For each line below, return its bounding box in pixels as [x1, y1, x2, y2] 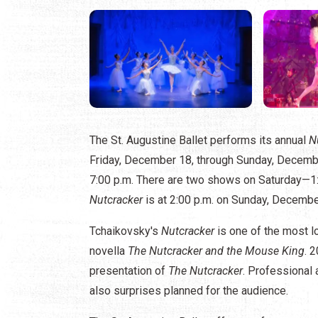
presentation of [89, 263, 168, 278]
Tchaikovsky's [89, 224, 161, 238]
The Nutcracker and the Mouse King [128, 243, 305, 258]
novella [89, 243, 128, 258]
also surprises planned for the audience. [89, 283, 288, 297]
